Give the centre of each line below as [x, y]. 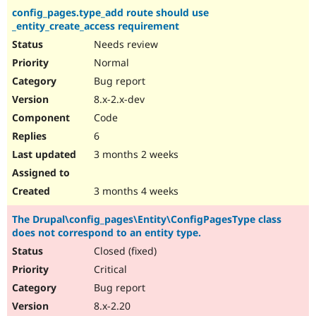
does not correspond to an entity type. [107, 233]
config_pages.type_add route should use [110, 13]
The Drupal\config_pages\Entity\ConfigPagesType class [147, 219]
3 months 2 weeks [135, 154]
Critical [109, 269]
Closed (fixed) [124, 251]
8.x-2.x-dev [118, 99]
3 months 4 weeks [135, 191]
